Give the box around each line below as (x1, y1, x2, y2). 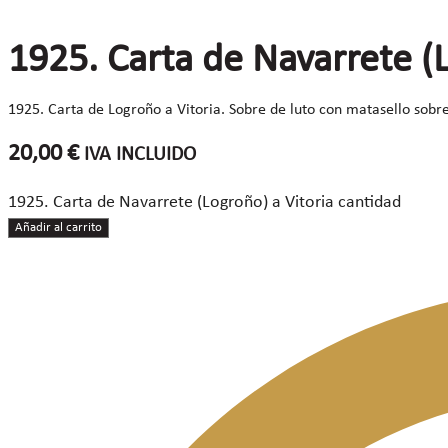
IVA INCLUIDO (84, 145, 196, 165)
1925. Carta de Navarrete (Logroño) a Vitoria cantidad (8, 193, 401, 212)
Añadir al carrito (15, 221, 102, 234)
